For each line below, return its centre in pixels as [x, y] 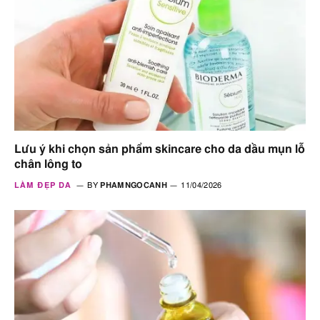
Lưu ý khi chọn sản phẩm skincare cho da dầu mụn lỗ [160, 149]
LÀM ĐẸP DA [43, 185]
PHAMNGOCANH [134, 185]
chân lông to [48, 164]
